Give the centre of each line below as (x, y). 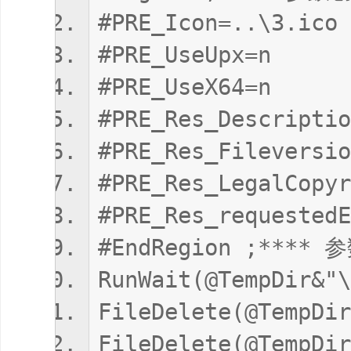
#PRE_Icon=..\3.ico (218, 23)
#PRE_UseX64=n (185, 87)
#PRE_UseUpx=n (185, 55)
